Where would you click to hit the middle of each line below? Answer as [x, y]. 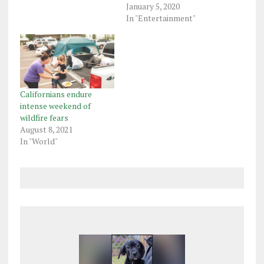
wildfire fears [44, 117]
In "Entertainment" [161, 18]
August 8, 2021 [46, 129]
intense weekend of [55, 105]
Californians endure [56, 94]
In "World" [39, 141]
